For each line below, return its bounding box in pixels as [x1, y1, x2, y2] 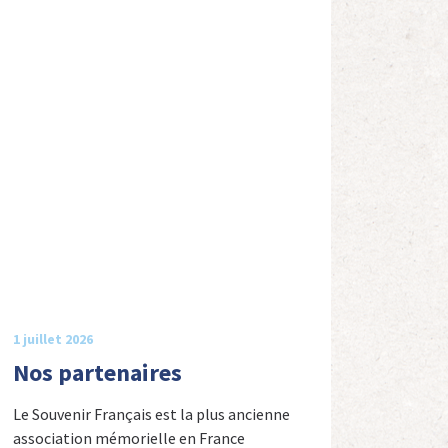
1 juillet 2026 [13, 329, 93, 348]
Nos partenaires [13, 356, 182, 388]
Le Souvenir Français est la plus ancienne [13, 403, 290, 424]
